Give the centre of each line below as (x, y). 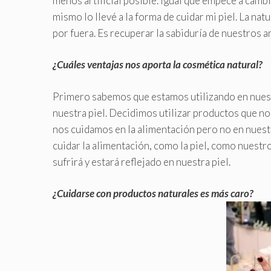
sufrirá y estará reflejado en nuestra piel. (142, 162)
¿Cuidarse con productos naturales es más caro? (153, 194)
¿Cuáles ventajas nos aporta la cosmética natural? (158, 65)
